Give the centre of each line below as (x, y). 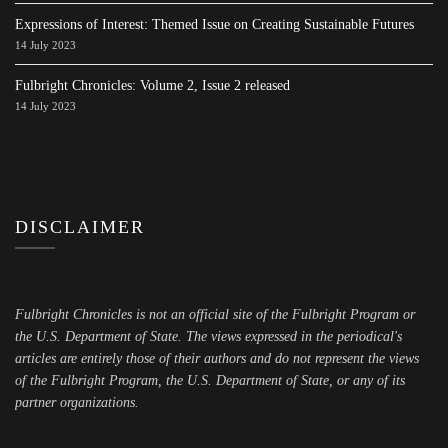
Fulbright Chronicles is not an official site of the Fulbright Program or (215, 314)
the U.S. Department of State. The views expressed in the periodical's (208, 336)
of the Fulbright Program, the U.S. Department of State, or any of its (210, 380)
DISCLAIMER (80, 226)
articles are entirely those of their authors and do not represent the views (217, 358)
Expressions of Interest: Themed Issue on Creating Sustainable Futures (214, 24)
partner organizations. (77, 402)
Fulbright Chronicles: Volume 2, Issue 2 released (152, 85)
